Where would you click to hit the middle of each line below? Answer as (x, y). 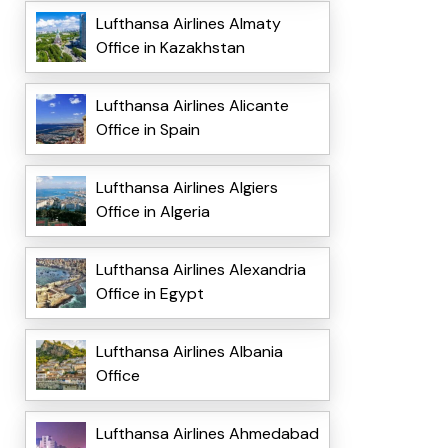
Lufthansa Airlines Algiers (186, 188)
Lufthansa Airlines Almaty (188, 24)
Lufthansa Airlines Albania (189, 352)
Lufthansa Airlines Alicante (192, 106)
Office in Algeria (152, 212)
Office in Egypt (149, 294)
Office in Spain (147, 130)
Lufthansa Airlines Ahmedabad (207, 434)
